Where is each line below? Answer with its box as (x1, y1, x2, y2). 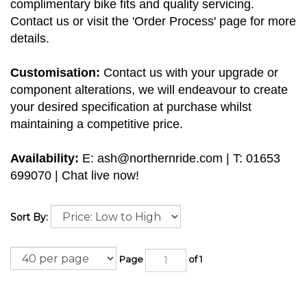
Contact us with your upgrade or (100, 66, 278, 80)
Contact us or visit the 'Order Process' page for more (10, 14, 296, 29)
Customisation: (10, 66, 100, 80)
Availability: (10, 151, 82, 166)
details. (10, 32, 49, 46)
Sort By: (10, 211, 48, 223)
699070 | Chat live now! (10, 169, 139, 183)
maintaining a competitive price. (10, 117, 183, 132)
